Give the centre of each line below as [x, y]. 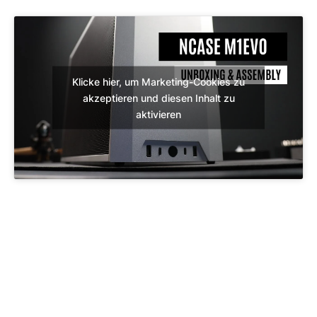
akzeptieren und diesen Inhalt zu [158, 98]
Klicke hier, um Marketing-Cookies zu [158, 81]
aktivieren [158, 114]
